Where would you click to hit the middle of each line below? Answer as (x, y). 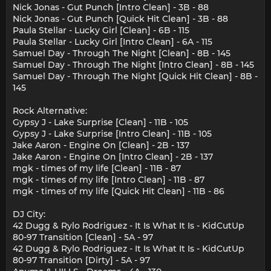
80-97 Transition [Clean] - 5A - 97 (83, 237)
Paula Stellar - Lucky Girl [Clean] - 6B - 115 (101, 31)
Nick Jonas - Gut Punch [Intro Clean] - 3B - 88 (111, 8)
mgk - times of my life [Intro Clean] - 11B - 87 (109, 180)
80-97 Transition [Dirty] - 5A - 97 (81, 260)
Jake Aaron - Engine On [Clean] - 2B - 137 (101, 145)
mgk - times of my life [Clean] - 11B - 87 (97, 168)
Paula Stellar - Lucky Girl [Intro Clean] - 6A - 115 (113, 42)
